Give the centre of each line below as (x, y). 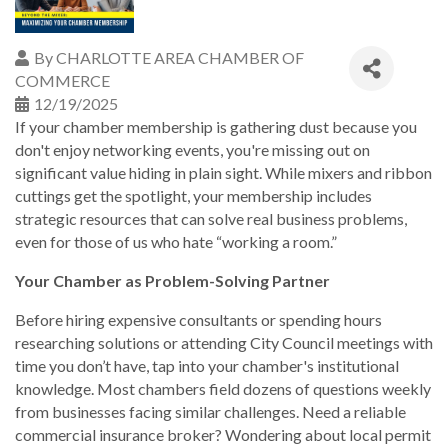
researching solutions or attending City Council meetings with (224, 342)
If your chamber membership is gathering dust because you (216, 126)
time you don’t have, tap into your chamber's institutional (207, 365)
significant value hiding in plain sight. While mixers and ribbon (223, 172)
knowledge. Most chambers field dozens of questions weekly (223, 388)
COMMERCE (62, 80)
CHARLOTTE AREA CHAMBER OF (180, 57)
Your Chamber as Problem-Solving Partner (172, 280)
